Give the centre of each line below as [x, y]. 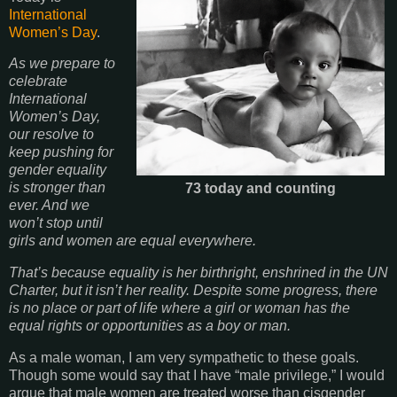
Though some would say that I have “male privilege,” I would [197, 376]
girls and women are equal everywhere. [132, 241]
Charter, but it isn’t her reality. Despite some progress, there [193, 291]
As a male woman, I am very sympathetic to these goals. [184, 358]
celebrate [38, 82]
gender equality [58, 170]
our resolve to [51, 135]
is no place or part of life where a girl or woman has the [179, 308]
